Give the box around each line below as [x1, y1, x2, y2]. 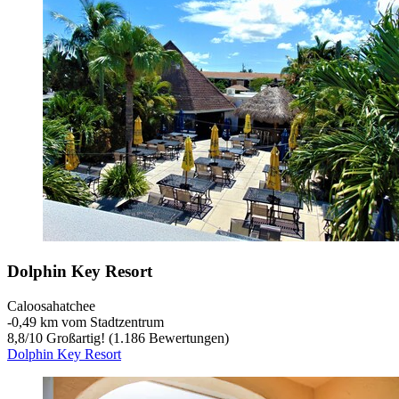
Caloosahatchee [7, 297, 95, 313]
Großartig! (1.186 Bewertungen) [43, 330, 229, 346]
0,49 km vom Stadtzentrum [12, 313, 164, 330]
